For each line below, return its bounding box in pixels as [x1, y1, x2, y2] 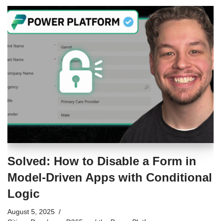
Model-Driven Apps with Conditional [7, 171, 212, 184]
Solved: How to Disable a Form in [7, 154, 196, 168]
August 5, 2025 [7, 208, 55, 216]
